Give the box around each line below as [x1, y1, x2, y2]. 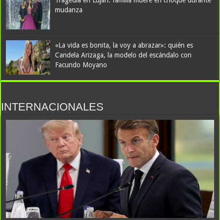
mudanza [55, 6, 83, 14]
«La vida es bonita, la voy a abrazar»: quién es [55, 41, 193, 49]
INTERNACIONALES [1, 101, 104, 113]
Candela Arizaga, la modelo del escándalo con [55, 51, 192, 59]
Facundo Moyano [55, 61, 108, 69]
